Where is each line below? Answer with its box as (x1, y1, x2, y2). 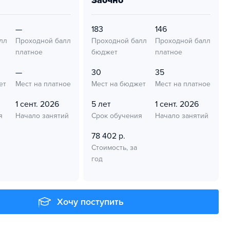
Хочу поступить (57, 196, 124, 207)
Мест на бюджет (91, 80, 146, 88)
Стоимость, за (91, 143, 137, 152)
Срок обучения (91, 111, 142, 120)
